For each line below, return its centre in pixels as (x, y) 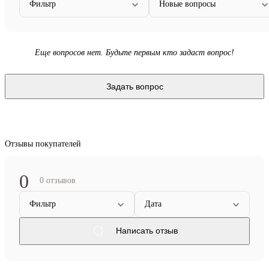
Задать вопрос (134, 86)
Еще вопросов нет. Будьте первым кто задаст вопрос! (134, 52)
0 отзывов (58, 180)
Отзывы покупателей (43, 144)
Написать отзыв (147, 231)
